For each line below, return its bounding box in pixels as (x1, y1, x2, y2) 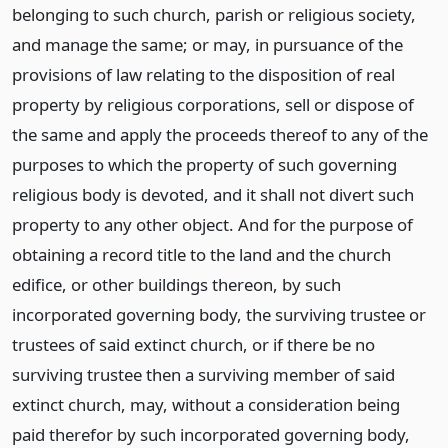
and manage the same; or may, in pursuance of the (12, 33, 403, 56)
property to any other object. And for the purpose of (12, 213, 413, 236)
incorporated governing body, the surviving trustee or (12, 303, 426, 326)
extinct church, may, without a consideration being (12, 393, 400, 416)
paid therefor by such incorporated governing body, (12, 423, 410, 446)
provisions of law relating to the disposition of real (12, 63, 395, 86)
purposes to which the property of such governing (12, 153, 397, 176)
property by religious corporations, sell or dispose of (12, 93, 414, 116)
